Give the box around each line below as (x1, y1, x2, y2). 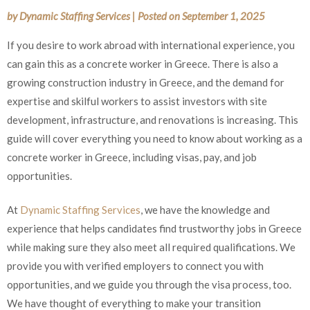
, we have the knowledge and (140, 199, 270, 212)
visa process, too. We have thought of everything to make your (7, 293, 295, 306)
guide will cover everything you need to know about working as (7, 127, 295, 140)
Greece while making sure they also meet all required (7, 237, 246, 250)
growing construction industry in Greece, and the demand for (7, 71, 284, 84)
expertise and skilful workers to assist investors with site (7, 90, 267, 103)
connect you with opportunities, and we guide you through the (7, 274, 290, 287)
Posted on (138, 5, 182, 18)
